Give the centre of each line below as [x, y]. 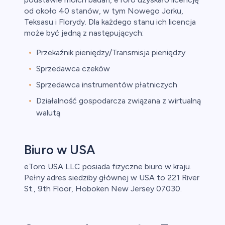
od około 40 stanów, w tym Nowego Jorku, [104, 11]
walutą [48, 113]
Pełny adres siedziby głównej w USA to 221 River [112, 178]
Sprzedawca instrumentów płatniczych [107, 85]
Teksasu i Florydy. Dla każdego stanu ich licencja [110, 22]
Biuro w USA [60, 150]
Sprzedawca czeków [73, 69]
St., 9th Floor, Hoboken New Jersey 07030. [103, 189]
